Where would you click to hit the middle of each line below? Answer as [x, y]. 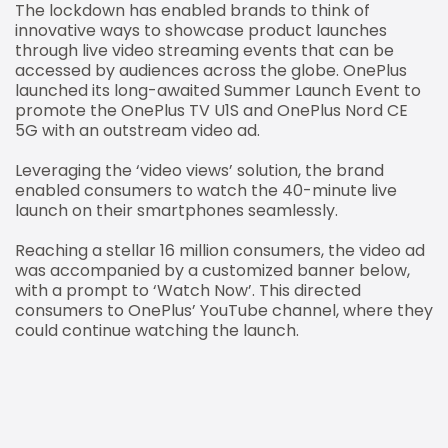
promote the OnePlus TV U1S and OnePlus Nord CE [211, 110]
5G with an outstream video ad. [137, 130]
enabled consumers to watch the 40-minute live [206, 190]
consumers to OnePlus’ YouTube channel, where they [224, 310]
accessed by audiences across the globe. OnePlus [211, 70]
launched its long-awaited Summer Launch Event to [218, 90]
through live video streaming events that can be [204, 50]
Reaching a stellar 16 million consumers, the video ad [220, 250]
